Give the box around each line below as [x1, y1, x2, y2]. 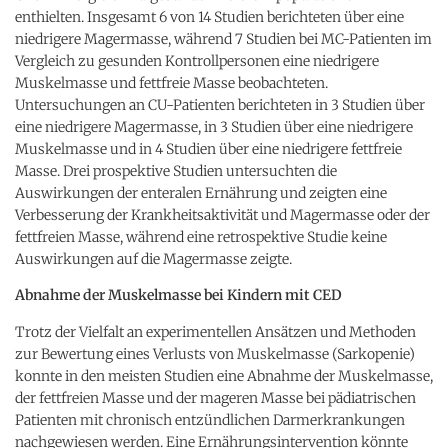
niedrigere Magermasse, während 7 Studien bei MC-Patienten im [15, 29, 432, 48]
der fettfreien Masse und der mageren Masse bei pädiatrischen [15, 388, 416, 407]
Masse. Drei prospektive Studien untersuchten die [15, 161, 337, 180]
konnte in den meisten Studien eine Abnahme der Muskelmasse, [15, 366, 433, 385]
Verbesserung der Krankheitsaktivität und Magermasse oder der [15, 205, 430, 224]
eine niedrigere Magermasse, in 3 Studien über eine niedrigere [15, 117, 413, 136]
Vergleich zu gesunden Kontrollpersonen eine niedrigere [15, 51, 379, 70]
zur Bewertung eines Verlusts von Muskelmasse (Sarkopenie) [15, 344, 415, 363]
